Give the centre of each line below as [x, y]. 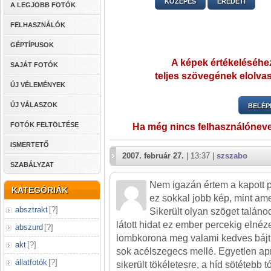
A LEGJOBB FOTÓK [43, 5]
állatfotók [31, 262]
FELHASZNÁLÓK [38, 25]
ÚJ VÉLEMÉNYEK [38, 85]
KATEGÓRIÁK [40, 190]
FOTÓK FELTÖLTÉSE [44, 125]
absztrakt [31, 210]
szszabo [232, 156]
